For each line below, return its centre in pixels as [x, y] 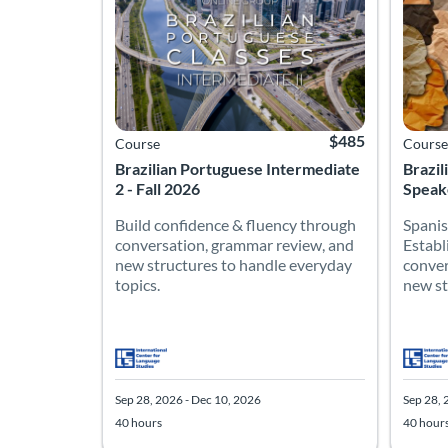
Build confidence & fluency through [235, 224]
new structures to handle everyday [233, 264]
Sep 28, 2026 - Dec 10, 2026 [188, 399]
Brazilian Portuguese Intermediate [237, 168]
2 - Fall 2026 [157, 188]
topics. [137, 284]
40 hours [138, 422]
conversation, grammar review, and [234, 244]
